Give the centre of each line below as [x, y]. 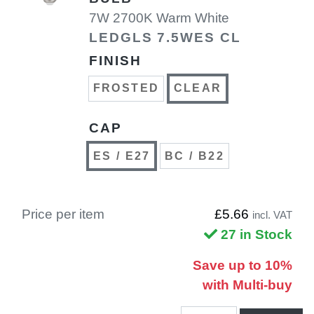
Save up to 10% [243, 266]
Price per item [63, 214]
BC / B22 [194, 156]
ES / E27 [122, 156]
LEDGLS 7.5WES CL [165, 37]
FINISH [115, 60]
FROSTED [126, 88]
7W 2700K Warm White [159, 18]
